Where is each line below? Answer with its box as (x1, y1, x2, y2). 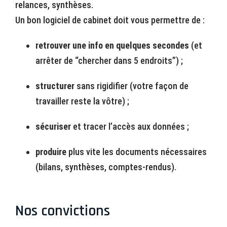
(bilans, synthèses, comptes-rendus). (35, 161, 176, 172)
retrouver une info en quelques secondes (35, 40, 189, 51)
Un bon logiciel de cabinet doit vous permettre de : (15, 14, 205, 25)
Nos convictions (15, 201, 110, 220)
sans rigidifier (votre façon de (74, 80, 188, 91)
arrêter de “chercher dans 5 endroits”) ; (35, 55, 183, 66)
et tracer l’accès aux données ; (71, 121, 189, 132)
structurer (35, 80, 74, 91)
